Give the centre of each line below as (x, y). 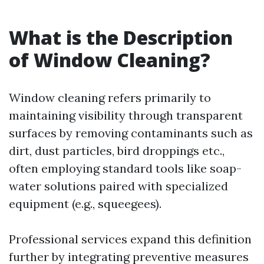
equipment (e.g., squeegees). (85, 204)
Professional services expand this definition (130, 239)
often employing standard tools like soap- (125, 168)
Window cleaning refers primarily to (110, 98)
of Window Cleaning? (110, 60)
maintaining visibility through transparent (126, 115)
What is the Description (121, 37)
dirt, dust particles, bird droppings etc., (117, 151)
